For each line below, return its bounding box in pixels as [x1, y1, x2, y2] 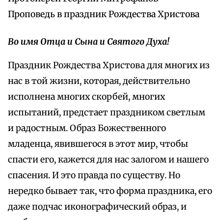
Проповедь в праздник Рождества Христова [8, 9, 199, 20]
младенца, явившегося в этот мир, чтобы [8, 138, 188, 150]
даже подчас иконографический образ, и [8, 201, 187, 213]
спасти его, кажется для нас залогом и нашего [8, 154, 209, 165]
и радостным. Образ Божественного [8, 123, 166, 134]
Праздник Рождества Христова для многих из [8, 60, 210, 71]
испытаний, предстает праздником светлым [8, 107, 205, 118]
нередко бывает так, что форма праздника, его [8, 186, 212, 197]
